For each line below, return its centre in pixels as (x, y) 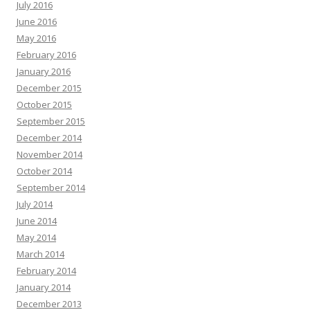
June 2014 (37, 220)
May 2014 (36, 237)
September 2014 (51, 187)
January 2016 (44, 71)
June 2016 (37, 21)
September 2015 (51, 121)
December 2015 (49, 88)
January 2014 (44, 287)
